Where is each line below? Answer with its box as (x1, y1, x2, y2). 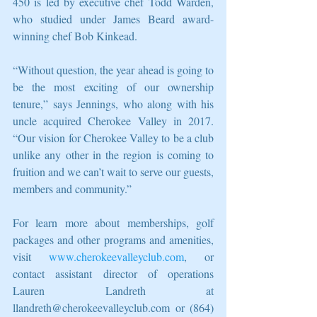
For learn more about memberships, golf (13, 215, 214, 231)
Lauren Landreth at (13, 283, 214, 299)
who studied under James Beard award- (13, 11, 214, 27)
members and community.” (13, 181, 132, 197)
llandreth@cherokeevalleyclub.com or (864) (13, 300, 214, 316)
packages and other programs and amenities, (13, 232, 214, 248)
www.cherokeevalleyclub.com (49, 249, 184, 265)
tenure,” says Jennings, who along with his (13, 96, 214, 112)
